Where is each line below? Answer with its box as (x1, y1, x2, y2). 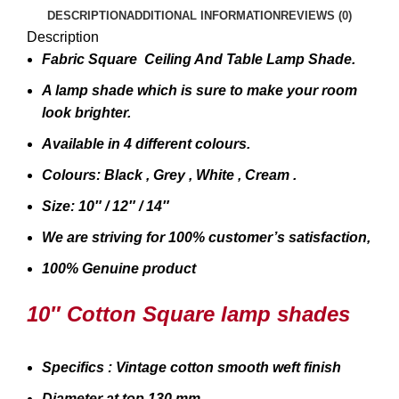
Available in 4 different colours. (42, 136, 250, 152)
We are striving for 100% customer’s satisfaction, (42, 230, 370, 246)
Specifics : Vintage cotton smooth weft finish (42, 360, 341, 376)
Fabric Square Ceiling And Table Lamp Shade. (42, 52, 355, 68)
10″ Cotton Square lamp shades (27, 302, 350, 327)
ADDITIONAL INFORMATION (126, 9, 281, 23)
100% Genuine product (42, 261, 196, 277)
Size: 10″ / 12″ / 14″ (42, 199, 173, 215)
